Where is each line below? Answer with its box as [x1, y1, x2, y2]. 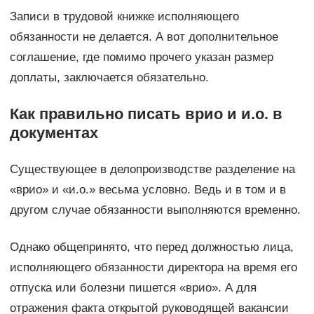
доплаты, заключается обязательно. [9, 71, 209, 85]
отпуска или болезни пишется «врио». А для [9, 281, 257, 295]
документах [9, 124, 98, 142]
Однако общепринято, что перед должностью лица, [9, 240, 294, 254]
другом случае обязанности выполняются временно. [9, 203, 301, 217]
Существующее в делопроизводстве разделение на [9, 163, 295, 177]
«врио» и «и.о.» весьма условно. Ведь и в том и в [9, 183, 286, 197]
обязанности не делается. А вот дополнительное [9, 30, 278, 44]
